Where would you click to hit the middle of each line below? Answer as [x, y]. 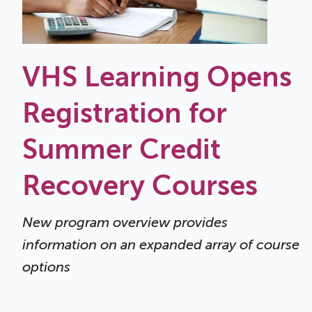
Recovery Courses [140, 185]
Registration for [125, 113]
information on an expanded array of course [161, 245]
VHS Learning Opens [157, 77]
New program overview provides [125, 223]
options [46, 267]
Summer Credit [122, 149]
